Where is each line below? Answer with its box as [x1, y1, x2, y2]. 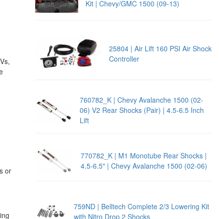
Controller [109, 54, 139, 64]
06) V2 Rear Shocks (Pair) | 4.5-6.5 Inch [80, 105, 204, 115]
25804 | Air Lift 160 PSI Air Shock [109, 44, 212, 54]
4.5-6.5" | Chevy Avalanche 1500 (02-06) [80, 160, 207, 171]
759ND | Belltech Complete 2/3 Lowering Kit [74, 201, 210, 211]
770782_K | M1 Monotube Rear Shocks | [80, 150, 207, 160]
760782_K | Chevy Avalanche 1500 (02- [80, 95, 204, 105]
